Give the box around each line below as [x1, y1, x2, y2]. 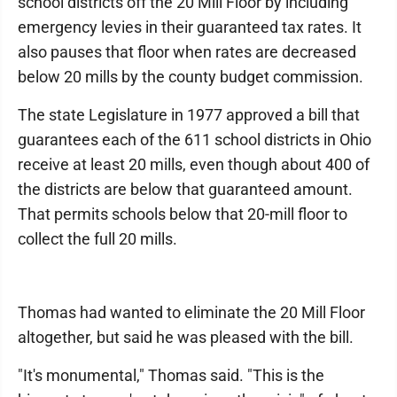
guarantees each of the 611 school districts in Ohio [18, 130, 371, 149]
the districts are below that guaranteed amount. [18, 180, 353, 198]
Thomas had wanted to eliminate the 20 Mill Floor [18, 303, 365, 322]
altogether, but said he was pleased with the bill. [18, 328, 354, 346]
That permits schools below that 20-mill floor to [18, 205, 347, 223]
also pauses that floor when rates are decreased [18, 43, 356, 61]
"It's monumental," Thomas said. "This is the [18, 366, 324, 385]
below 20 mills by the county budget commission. [18, 67, 363, 86]
